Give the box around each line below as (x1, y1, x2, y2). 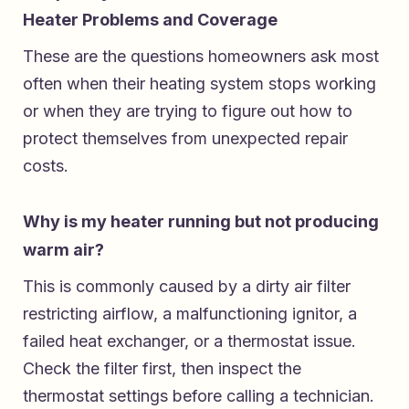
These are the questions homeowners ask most (23, 46, 379, 66)
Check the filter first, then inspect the (23, 358, 301, 378)
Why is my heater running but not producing (23, 211, 379, 231)
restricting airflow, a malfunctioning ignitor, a (23, 303, 357, 323)
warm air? (23, 239, 104, 259)
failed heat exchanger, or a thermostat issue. (23, 330, 356, 351)
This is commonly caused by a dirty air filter (23, 276, 351, 296)
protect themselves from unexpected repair (23, 128, 348, 148)
